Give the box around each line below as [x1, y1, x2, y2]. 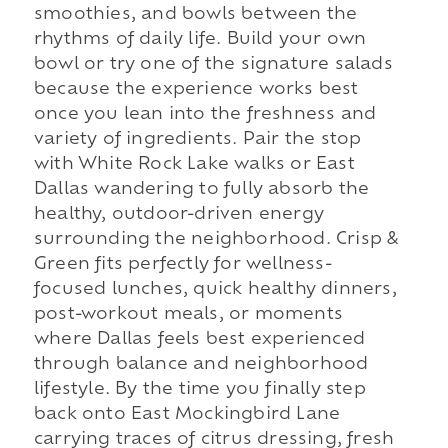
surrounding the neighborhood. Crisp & [33, 232, 400, 249]
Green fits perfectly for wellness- [33, 257, 332, 274]
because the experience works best [33, 82, 359, 99]
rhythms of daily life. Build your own [33, 32, 367, 49]
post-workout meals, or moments [33, 307, 343, 324]
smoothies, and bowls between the [33, 7, 358, 24]
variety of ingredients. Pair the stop [33, 132, 362, 149]
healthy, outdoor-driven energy [33, 207, 324, 224]
